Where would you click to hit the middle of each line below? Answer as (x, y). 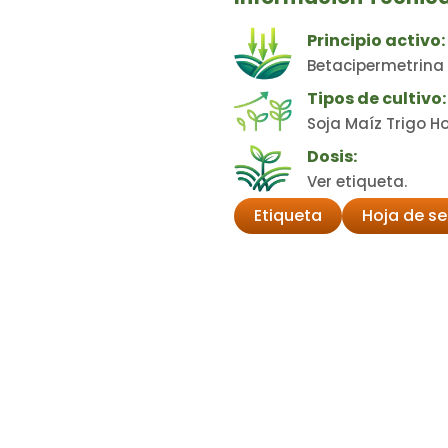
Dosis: (331, 157)
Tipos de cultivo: (376, 99)
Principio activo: (375, 41)
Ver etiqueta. (356, 182)
